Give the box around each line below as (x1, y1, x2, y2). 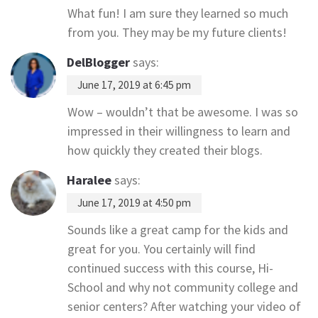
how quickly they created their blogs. (67, 142, 263, 158)
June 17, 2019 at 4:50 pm (77, 196, 191, 209)
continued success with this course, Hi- (67, 260, 273, 276)
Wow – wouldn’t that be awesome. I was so (67, 104, 298, 120)
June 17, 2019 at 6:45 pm (77, 78, 191, 92)
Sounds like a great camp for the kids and (67, 221, 288, 238)
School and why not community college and (67, 279, 298, 295)
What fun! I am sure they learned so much (67, 5, 288, 21)
